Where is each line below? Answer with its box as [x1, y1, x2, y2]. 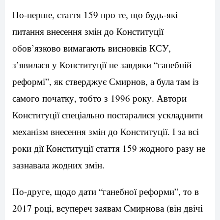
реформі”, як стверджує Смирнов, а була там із [12, 75, 199, 88]
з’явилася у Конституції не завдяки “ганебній [12, 58, 192, 71]
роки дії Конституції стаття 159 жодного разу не [12, 142, 205, 155]
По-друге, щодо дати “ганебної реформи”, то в [12, 185, 199, 198]
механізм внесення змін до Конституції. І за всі [12, 125, 199, 138]
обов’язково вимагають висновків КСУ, [12, 42, 171, 55]
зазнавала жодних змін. [12, 159, 105, 171]
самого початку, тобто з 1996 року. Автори [12, 92, 187, 105]
